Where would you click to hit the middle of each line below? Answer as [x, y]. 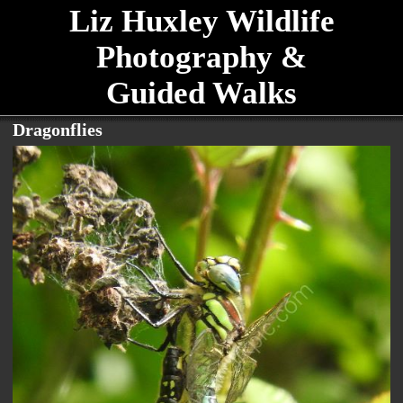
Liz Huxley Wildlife [201, 21]
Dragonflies [58, 130]
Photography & [201, 57]
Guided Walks [201, 93]
